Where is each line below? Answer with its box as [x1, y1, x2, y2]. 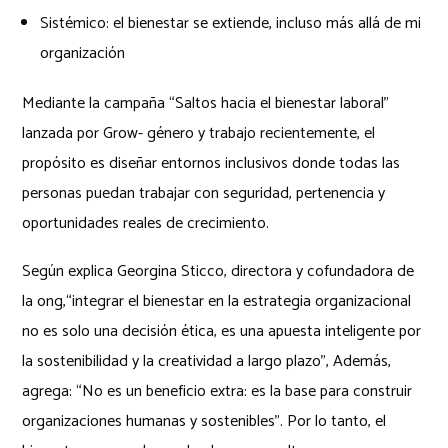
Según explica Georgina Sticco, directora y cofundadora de [22, 257, 415, 285]
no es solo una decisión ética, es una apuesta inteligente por [22, 317, 422, 345]
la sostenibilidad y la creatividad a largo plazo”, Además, [22, 347, 392, 375]
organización [40, 39, 125, 67]
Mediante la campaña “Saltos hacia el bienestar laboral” [22, 89, 390, 117]
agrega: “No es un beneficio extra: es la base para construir [22, 377, 413, 405]
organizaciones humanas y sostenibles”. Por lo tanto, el [22, 407, 387, 435]
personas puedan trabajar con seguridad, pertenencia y [22, 179, 386, 207]
